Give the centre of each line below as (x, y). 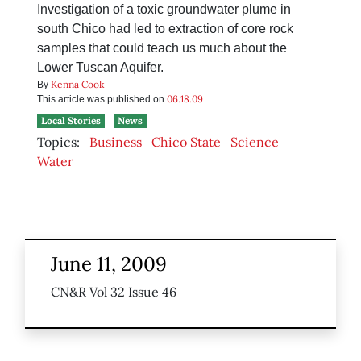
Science (255, 142)
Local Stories (71, 121)
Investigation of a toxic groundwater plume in (164, 10)
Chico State (186, 142)
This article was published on (102, 100)
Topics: (58, 142)
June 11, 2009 (109, 264)
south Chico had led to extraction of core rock (165, 29)
